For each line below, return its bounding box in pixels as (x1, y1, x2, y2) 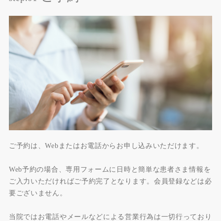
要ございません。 (8, 189, 67, 197)
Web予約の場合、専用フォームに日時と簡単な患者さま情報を (8, 165, 211, 173)
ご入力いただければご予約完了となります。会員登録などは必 (8, 177, 212, 185)
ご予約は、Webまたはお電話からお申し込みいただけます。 (8, 142, 204, 149)
